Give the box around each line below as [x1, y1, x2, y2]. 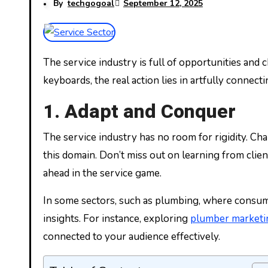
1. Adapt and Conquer [43, 98, 236, 126]
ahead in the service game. [43, 166, 162, 180]
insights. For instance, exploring [43, 212, 190, 226]
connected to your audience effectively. [43, 230, 220, 243]
